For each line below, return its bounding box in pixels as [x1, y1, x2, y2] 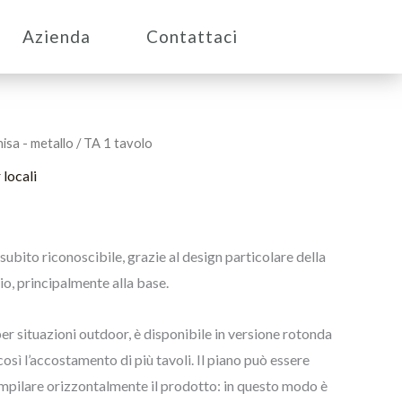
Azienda [22, 26, 91, 47]
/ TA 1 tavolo [74, 135, 153, 151]
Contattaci [146, 26, 238, 47]
